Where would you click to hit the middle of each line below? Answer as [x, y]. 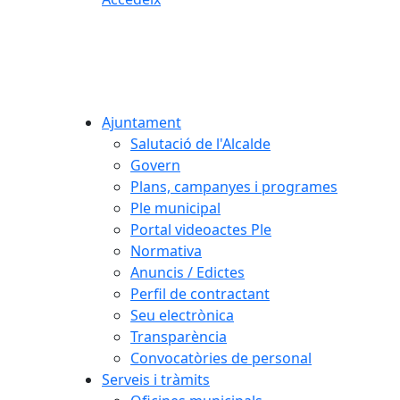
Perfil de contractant [200, 293]
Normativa [166, 250]
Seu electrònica [182, 315]
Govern [155, 165]
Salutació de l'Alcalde [200, 143]
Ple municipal [175, 208]
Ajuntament [142, 122]
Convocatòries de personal [221, 358]
